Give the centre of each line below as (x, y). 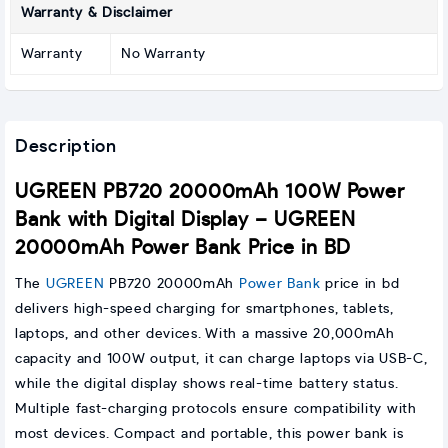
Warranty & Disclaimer (97, 13)
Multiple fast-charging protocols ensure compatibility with (216, 409)
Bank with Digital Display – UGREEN (185, 220)
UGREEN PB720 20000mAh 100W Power (210, 192)
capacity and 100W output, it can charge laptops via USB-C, (221, 359)
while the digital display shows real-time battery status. (207, 384)
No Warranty (163, 54)
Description (66, 147)
